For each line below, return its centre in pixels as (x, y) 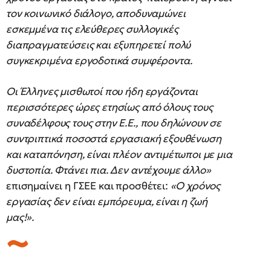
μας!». (20, 217)
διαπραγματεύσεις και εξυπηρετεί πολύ (99, 45)
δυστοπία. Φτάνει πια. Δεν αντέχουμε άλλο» (109, 170)
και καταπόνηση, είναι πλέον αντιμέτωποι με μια (119, 155)
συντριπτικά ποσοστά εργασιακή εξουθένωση (114, 139)
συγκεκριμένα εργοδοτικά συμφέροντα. (99, 61)
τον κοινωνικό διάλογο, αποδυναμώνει (96, 14)
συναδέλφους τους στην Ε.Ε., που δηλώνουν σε (114, 123)
